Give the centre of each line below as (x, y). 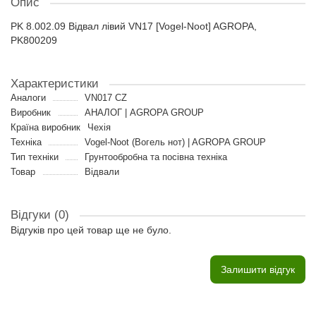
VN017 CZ (105, 98)
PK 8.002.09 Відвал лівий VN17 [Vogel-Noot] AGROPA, (134, 26)
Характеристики (55, 84)
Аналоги (28, 98)
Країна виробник (45, 127)
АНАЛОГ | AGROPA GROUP (144, 113)
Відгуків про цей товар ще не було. (91, 230)
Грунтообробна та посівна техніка (156, 157)
